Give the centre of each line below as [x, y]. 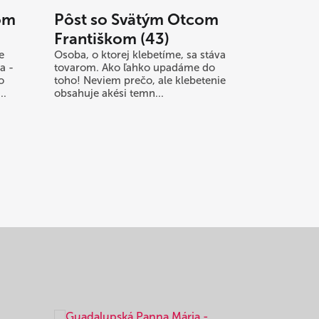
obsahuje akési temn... [109, 94]
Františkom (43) [112, 39]
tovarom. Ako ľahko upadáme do [135, 68]
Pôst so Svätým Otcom [136, 20]
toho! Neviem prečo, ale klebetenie [140, 81]
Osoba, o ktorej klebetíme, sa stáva [140, 55]
